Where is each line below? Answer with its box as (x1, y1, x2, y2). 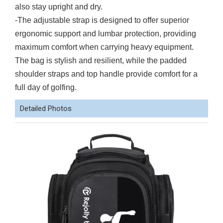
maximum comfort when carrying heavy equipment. (15, 43, 194, 51)
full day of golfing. (15, 83, 77, 92)
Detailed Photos (20, 104, 72, 113)
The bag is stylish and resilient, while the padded (15, 56, 187, 65)
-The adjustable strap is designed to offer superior (15, 16, 189, 24)
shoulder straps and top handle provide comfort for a (15, 70, 198, 78)
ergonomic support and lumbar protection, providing (15, 29, 196, 38)
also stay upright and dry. (15, 2, 103, 11)
